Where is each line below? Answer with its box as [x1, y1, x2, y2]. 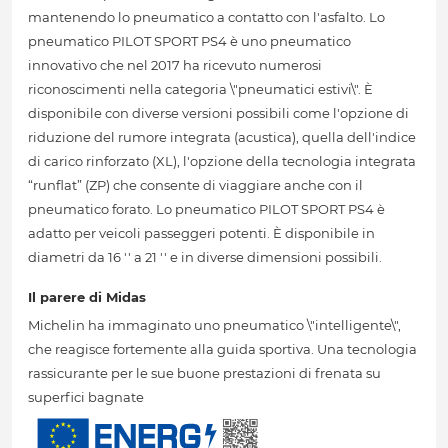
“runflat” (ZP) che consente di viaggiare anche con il [28, 177, 363, 194]
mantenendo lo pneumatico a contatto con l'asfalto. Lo [28, 9, 385, 26]
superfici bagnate [28, 389, 144, 406]
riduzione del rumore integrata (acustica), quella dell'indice [28, 129, 416, 146]
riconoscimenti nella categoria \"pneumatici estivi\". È [28, 81, 373, 98]
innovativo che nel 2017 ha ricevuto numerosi [28, 57, 322, 74]
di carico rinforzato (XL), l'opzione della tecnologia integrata [28, 153, 416, 170]
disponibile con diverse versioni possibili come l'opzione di [28, 105, 409, 122]
